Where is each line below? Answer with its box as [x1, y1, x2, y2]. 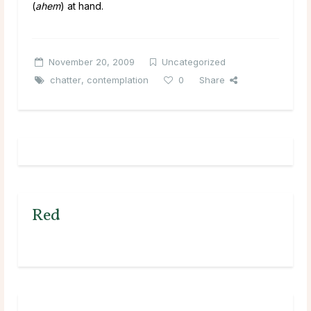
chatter [50, 74, 81, 85]
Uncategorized [162, 56, 226, 67]
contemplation [87, 74, 149, 85]
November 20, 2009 [49, 56, 135, 67]
